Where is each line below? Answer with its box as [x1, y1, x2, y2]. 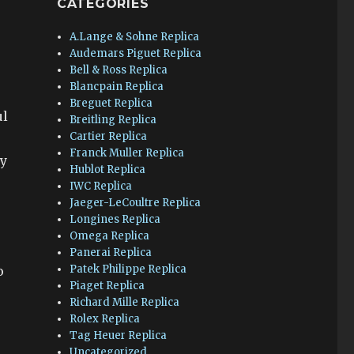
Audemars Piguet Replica [70, 47, 202, 60]
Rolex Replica [70, 312, 141, 326]
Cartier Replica [70, 130, 148, 143]
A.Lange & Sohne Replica [70, 30, 200, 43]
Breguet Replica [70, 96, 153, 110]
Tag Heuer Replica [70, 329, 168, 342]
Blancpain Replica [70, 80, 164, 93]
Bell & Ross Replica [70, 63, 168, 77]
